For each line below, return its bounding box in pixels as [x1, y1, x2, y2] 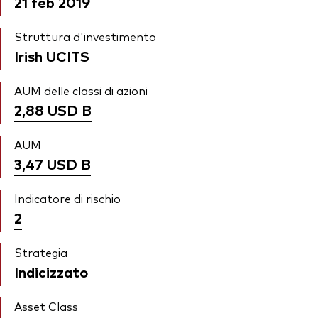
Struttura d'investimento [14, 28, 156, 45]
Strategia [14, 244, 67, 261]
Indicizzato [14, 262, 88, 282]
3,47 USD [14, 154, 77, 174]
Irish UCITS [14, 46, 89, 66]
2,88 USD [14, 100, 78, 120]
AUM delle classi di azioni [14, 82, 148, 99]
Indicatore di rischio [14, 190, 121, 207]
